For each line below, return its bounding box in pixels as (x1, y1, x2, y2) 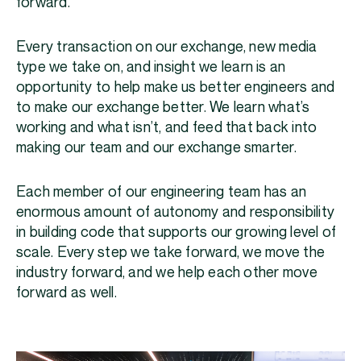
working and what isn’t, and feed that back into (16, 119, 317, 135)
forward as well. (16, 284, 121, 301)
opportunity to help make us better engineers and (16, 79, 335, 95)
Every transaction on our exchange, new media (16, 39, 317, 55)
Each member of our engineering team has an (16, 184, 307, 200)
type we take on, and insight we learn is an (16, 59, 286, 75)
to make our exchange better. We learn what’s (16, 99, 310, 115)
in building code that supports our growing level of (16, 224, 337, 240)
